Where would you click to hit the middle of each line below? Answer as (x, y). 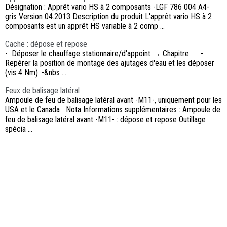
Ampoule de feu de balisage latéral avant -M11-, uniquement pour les (113, 100)
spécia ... (19, 129)
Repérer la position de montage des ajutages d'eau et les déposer (110, 63)
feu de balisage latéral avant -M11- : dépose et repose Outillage (105, 119)
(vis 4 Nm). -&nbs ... (36, 72)
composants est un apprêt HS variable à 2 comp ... (85, 26)
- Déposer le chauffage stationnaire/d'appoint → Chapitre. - (105, 53)
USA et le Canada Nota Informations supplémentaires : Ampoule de (113, 109)
